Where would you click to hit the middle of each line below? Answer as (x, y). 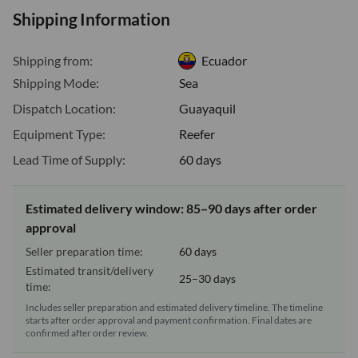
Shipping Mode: (56, 82)
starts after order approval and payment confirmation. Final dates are (169, 320)
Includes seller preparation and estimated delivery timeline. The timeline (174, 307)
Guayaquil (207, 108)
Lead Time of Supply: (69, 159)
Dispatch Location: (64, 108)
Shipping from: (53, 60)
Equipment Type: (59, 133)
